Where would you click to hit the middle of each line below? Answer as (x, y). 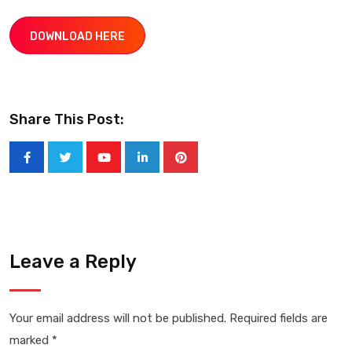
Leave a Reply (73, 262)
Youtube (125, 167)
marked (31, 340)
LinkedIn (164, 167)
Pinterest (205, 167)
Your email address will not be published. (118, 318)
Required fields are (279, 318)
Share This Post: (67, 119)
